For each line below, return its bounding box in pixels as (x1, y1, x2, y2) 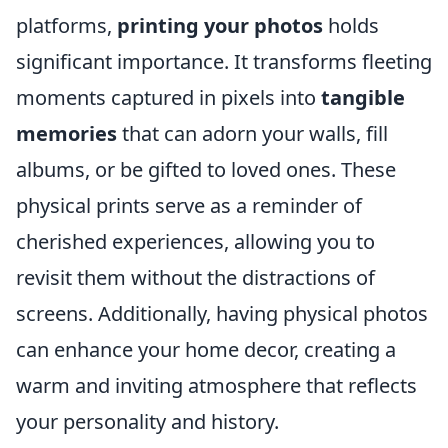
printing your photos (117, 12, 323, 39)
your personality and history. (16, 408, 279, 435)
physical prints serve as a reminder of (16, 192, 362, 219)
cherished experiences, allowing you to (16, 228, 375, 255)
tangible (321, 84, 405, 111)
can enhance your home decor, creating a (16, 336, 396, 363)
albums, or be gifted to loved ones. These (16, 156, 396, 183)
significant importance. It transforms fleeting (16, 48, 432, 75)
